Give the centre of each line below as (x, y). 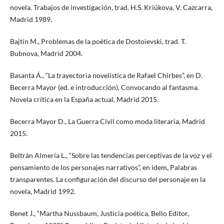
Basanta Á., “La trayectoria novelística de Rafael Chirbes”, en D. (106, 75)
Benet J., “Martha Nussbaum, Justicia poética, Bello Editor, (99, 213)
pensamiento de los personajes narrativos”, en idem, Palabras (103, 167)
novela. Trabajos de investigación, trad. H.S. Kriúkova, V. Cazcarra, (111, 7)
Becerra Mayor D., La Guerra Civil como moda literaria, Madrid (107, 121)
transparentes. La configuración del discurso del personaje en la (107, 179)
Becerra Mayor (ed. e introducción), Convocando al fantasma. (104, 87)
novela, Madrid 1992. (42, 191)
